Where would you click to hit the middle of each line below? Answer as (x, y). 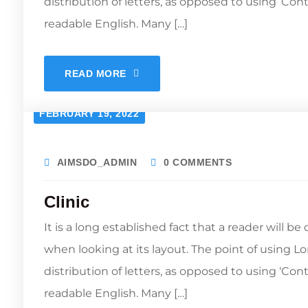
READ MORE (96, 74)
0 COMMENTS (198, 162)
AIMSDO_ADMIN (97, 162)
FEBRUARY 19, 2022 (89, 113)
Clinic (67, 202)
